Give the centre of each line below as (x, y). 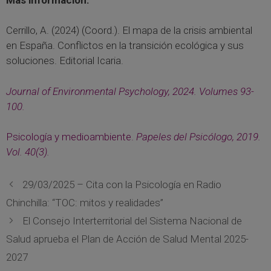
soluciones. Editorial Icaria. (65, 61)
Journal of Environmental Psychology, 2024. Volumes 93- (130, 91)
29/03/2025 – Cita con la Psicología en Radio (122, 184)
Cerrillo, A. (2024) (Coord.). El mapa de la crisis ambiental (129, 31)
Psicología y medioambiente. (70, 137)
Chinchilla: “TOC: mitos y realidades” (85, 202)
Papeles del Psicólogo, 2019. (197, 137)
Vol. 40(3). (28, 152)
